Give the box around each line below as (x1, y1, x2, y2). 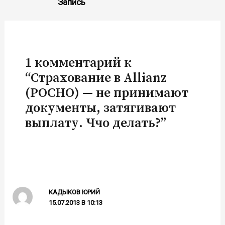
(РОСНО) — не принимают (25, 85, 189, 102)
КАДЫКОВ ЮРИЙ (49, 188, 100, 196)
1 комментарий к (25, 55, 132, 72)
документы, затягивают (25, 100, 176, 117)
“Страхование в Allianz (25, 70, 167, 87)
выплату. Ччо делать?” (25, 115, 167, 132)
